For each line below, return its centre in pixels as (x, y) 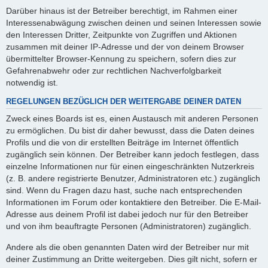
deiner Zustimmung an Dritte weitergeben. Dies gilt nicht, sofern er (132, 259)
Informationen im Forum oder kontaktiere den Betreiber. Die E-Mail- (134, 202)
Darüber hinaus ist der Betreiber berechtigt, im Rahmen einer (122, 10)
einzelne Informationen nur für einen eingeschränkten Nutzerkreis (130, 167)
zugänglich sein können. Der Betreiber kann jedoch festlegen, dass (133, 155)
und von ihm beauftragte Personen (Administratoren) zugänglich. (129, 226)
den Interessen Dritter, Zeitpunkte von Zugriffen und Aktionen (121, 34)
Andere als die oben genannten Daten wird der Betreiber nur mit (127, 247)
